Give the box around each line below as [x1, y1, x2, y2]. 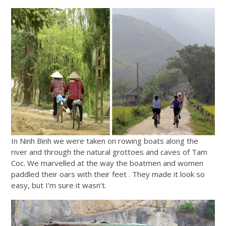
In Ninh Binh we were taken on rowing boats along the [11, 136, 199, 146]
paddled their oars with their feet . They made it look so [11, 169, 205, 180]
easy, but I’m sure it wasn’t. [11, 180, 107, 191]
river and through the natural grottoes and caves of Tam [11, 147, 208, 157]
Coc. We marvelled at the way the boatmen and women [11, 158, 204, 168]
